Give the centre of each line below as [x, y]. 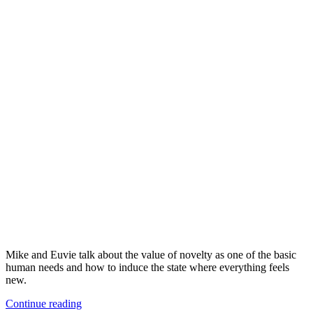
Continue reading [44, 304]
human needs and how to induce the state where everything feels [147, 268]
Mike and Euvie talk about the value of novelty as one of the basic [151, 255]
